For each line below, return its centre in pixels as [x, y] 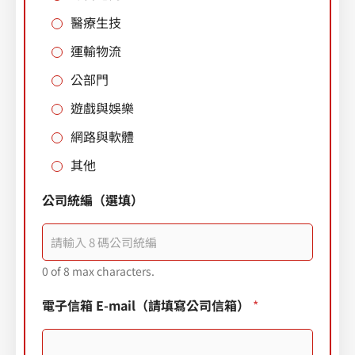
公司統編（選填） [93, 199]
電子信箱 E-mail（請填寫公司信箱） [147, 305]
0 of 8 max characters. [98, 271]
